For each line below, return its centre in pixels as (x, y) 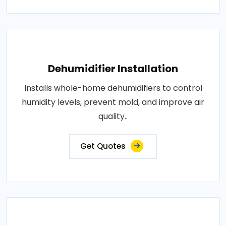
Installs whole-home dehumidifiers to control (113, 88)
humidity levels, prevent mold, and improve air (113, 102)
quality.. (113, 116)
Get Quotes (103, 146)
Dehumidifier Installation (113, 69)
